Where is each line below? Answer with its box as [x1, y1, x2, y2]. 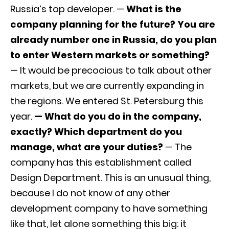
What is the [126, 2, 181, 15]
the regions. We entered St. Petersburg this [10, 94, 203, 107]
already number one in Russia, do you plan [10, 33, 217, 46]
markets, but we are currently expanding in [10, 79, 204, 92]
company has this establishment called [10, 155, 191, 169]
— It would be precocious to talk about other [10, 63, 212, 77]
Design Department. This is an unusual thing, [10, 171, 211, 184]
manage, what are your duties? [10, 140, 163, 153]
